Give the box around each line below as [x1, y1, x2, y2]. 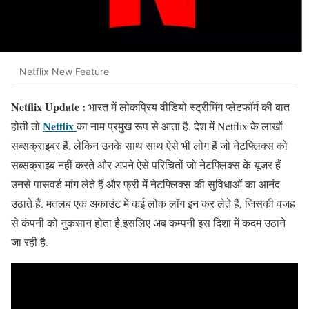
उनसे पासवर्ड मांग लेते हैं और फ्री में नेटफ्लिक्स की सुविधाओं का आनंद [11, 177, 280, 192]
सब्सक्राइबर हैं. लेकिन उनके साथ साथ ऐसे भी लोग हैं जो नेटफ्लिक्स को [11, 138, 288, 153]
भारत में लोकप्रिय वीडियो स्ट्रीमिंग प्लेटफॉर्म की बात [88, 99, 290, 114]
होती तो [11, 119, 43, 134]
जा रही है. [11, 235, 48, 250]
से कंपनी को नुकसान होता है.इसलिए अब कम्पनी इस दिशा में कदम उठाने [11, 215, 286, 230]
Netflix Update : [11, 99, 88, 115]
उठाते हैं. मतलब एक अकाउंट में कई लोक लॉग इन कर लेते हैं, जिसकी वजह [11, 196, 295, 211]
